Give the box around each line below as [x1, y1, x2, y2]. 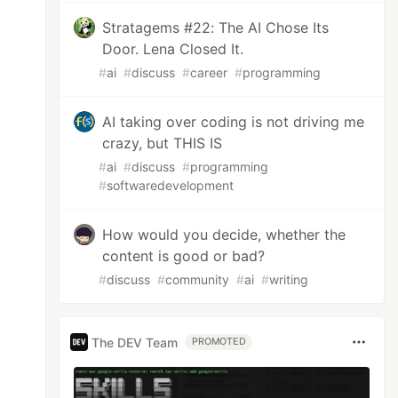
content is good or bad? [102, 247, 266, 265]
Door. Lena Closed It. [102, 40, 244, 58]
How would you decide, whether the [102, 226, 346, 243]
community [165, 272, 230, 287]
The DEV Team [92, 334, 179, 350]
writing [269, 272, 309, 287]
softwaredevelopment [107, 178, 235, 193]
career [190, 65, 228, 80]
